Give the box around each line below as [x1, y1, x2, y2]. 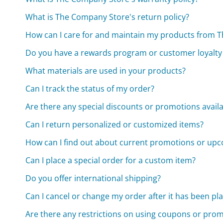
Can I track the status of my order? [25, 83, 155, 95]
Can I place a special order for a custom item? [25, 155, 196, 166]
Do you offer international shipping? [25, 173, 161, 184]
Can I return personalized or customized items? [25, 119, 204, 130]
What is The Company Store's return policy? [25, 11, 190, 23]
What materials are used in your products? [25, 65, 186, 77]
